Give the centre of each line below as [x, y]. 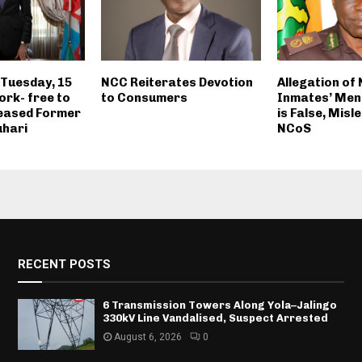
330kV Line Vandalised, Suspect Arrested [215, 318]
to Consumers [144, 97]
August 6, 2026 [147, 337]
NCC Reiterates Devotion [177, 82]
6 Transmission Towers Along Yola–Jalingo [219, 305]
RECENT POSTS [64, 264]
